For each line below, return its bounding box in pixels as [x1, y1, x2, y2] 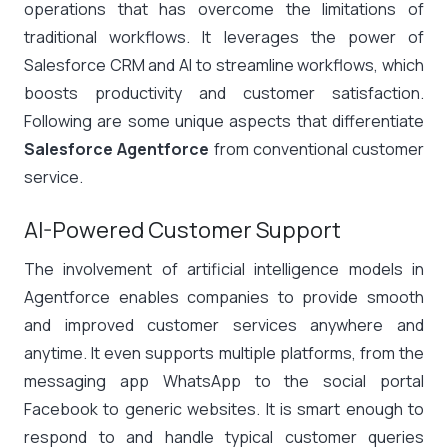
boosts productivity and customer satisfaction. [24, 82, 424, 104]
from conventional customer [209, 138, 424, 160]
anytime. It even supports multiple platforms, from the [24, 342, 424, 364]
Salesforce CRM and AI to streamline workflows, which [24, 54, 424, 76]
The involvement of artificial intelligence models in [24, 258, 424, 280]
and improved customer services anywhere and [24, 314, 424, 336]
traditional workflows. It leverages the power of [24, 26, 424, 48]
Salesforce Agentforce [24, 138, 210, 160]
